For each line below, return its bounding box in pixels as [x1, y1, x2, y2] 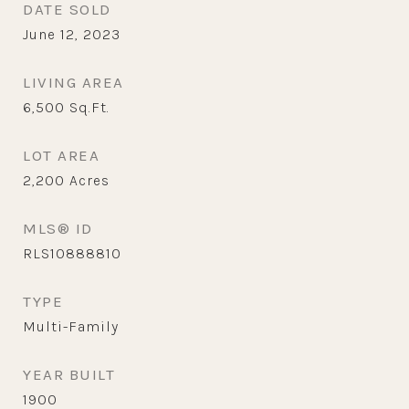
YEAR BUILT [23, 365, 115, 383]
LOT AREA [23, 146, 100, 164]
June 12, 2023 [23, 26, 121, 43]
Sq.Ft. [69, 99, 110, 116]
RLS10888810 [23, 245, 121, 262]
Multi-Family [23, 318, 119, 335]
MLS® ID [23, 219, 93, 237]
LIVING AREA [23, 73, 124, 91]
